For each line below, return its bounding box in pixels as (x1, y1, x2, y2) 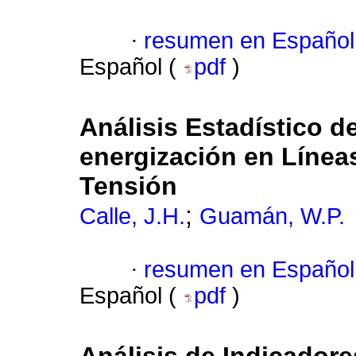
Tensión (79, 172, 177, 201)
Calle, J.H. (79, 203, 185, 230)
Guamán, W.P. (199, 203, 345, 230)
